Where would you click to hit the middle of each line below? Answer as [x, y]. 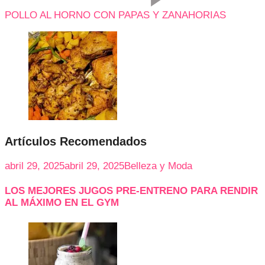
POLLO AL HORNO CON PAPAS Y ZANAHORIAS [115, 15]
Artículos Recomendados [76, 141]
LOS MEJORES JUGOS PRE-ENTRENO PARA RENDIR [131, 191]
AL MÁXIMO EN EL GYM [62, 203]
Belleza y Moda [158, 166]
